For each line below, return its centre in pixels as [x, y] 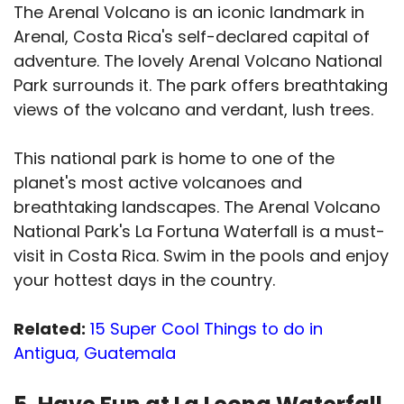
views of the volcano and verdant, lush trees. [196, 110]
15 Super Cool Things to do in [207, 329]
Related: [50, 329]
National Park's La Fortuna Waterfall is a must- [199, 232]
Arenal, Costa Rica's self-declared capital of [192, 37]
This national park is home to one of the [174, 159]
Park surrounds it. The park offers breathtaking [201, 86]
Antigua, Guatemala [95, 353]
